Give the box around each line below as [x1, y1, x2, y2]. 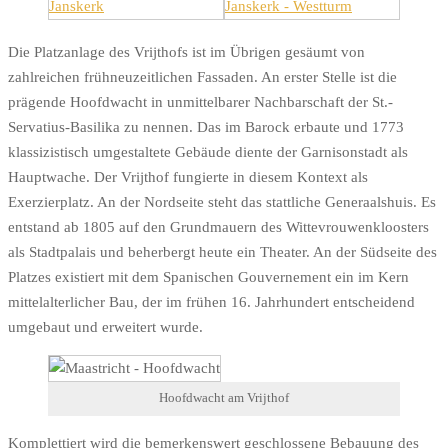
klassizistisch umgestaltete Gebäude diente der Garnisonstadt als [8, 143, 408, 160]
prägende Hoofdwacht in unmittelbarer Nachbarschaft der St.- [8, 93, 393, 110]
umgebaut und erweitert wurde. [8, 318, 203, 335]
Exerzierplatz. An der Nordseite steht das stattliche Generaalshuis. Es [8, 193, 436, 210]
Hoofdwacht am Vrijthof [159, 391, 289, 406]
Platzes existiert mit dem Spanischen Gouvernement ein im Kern [8, 268, 409, 285]
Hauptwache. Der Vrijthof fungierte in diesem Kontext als [8, 168, 368, 185]
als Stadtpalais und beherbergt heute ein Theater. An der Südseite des [8, 243, 437, 260]
